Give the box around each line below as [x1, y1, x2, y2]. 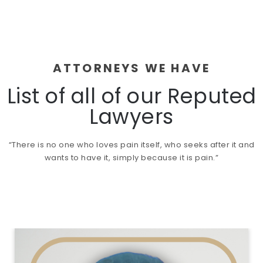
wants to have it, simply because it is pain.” [44, 151, 219, 163]
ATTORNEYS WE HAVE [52, 59, 211, 76]
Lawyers [89, 102, 174, 131]
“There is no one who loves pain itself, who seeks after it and [8, 139, 255, 150]
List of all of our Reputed [6, 81, 257, 110]
